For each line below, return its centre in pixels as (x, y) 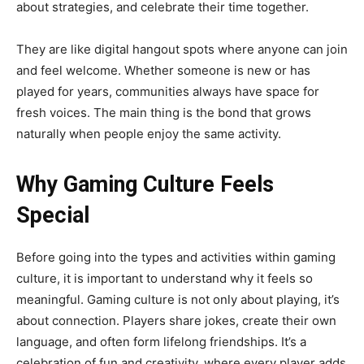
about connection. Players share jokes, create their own (176, 320)
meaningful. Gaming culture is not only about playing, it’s (178, 299)
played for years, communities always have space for (168, 91)
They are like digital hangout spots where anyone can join (182, 49)
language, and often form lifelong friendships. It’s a (161, 341)
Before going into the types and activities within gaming (176, 257)
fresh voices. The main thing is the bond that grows (164, 112)
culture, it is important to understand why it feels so (165, 278)
